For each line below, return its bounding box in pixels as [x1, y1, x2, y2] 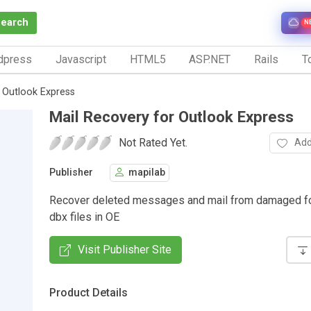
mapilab [128, 167, 165, 179]
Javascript [55, 52, 106, 66]
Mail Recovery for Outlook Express [49, 107, 294, 126]
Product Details [49, 285, 128, 299]
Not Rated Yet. [119, 135, 187, 149]
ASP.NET [189, 52, 231, 66]
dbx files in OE [49, 210, 119, 224]
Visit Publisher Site [78, 242, 171, 256]
